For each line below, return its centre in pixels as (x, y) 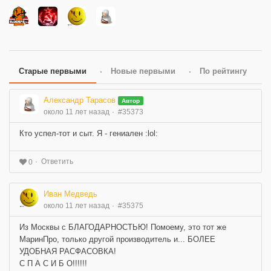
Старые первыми (53, 71)
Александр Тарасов (80, 100)
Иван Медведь (70, 194)
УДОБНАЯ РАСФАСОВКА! (68, 252)
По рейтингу (223, 71)
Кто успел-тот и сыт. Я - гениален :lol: (89, 134)
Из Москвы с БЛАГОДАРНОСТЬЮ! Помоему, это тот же (123, 227)
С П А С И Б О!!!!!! (53, 264)
